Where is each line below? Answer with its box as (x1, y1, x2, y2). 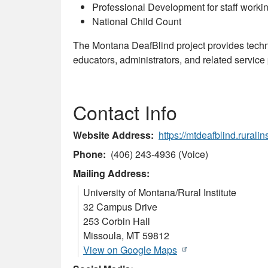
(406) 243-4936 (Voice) (111, 147, 208, 161)
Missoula (83, 228, 121, 242)
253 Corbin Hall (83, 214, 150, 228)
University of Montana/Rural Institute (83, 185, 236, 199)
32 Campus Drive (83, 199, 157, 214)
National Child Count (92, 14, 184, 28)
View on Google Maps (83, 242, 177, 257)
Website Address (73, 127, 151, 142)
